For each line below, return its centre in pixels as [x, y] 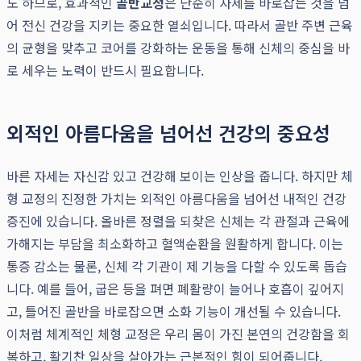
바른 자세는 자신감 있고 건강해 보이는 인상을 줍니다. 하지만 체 [180, 176]
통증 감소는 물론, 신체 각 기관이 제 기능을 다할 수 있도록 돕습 [177, 266]
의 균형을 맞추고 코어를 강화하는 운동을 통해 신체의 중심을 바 [178, 48]
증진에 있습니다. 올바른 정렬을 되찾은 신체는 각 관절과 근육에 [178, 221]
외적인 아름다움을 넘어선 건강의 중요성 [168, 133]
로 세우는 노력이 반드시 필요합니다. [105, 71]
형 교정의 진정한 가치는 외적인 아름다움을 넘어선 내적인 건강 [176, 199]
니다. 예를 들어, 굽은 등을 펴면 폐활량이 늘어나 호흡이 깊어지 [175, 289]
